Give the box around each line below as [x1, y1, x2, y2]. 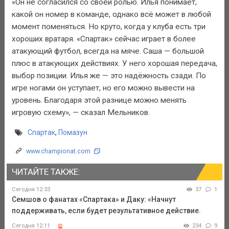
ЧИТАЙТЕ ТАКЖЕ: [11, 166, 80, 177]
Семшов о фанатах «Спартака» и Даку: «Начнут [11, 195, 176, 204]
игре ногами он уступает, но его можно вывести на [11, 83, 195, 93]
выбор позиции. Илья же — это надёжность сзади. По [11, 71, 206, 81]
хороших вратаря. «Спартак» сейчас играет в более [11, 34, 196, 44]
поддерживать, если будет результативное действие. [11, 207, 201, 215]
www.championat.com [26, 147, 90, 155]
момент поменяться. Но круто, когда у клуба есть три [11, 22, 205, 32]
